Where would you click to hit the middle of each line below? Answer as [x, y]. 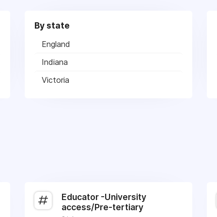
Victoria [55, 80]
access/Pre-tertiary [102, 207]
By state [52, 25]
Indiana [54, 62]
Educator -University [104, 197]
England [56, 44]
